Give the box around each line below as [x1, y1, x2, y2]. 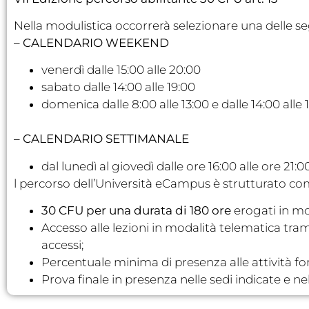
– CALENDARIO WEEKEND [14, 36, 169, 50]
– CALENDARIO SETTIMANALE [14, 132, 189, 146]
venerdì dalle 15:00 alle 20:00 [41, 63, 201, 77]
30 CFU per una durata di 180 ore [41, 203, 231, 218]
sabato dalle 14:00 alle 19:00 [41, 80, 195, 94]
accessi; [41, 238, 83, 252]
